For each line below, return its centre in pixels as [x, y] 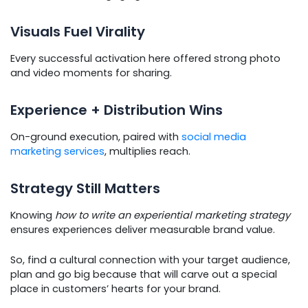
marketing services [57, 151]
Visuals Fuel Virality [78, 31]
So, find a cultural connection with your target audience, [150, 260]
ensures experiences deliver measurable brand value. [143, 229]
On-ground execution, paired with [96, 136]
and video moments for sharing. [91, 73]
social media [214, 136]
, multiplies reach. [147, 151]
